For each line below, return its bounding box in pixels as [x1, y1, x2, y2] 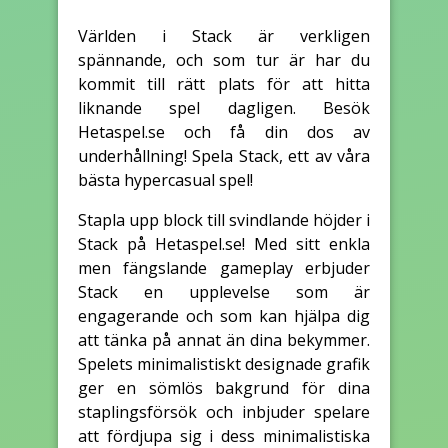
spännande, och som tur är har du [78, 48, 370, 71]
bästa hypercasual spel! [78, 168, 253, 191]
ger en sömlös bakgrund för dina [78, 376, 370, 399]
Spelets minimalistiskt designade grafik [78, 352, 370, 375]
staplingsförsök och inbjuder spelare [78, 400, 370, 423]
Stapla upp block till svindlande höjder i [78, 208, 370, 231]
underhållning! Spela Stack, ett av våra [78, 144, 370, 167]
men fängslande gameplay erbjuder [78, 256, 370, 279]
